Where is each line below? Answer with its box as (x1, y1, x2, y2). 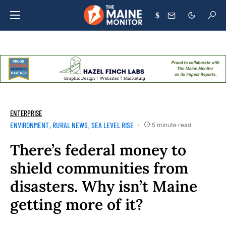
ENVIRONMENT (10, 120, 49, 130)
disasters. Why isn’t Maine (10, 177, 197, 196)
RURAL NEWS (52, 120, 88, 130)
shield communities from (10, 158, 188, 178)
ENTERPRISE (10, 108, 42, 118)
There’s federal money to (10, 140, 186, 160)
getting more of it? (10, 195, 143, 214)
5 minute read (152, 121, 191, 129)
